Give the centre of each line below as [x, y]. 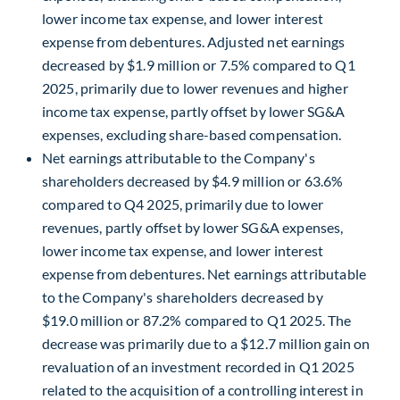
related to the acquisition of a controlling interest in [203, 389]
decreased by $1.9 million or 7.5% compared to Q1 [199, 64]
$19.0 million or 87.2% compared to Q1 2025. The [197, 320]
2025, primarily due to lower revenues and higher [195, 87]
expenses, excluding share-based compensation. [192, 134]
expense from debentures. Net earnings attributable [204, 273]
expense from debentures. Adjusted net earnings [194, 41]
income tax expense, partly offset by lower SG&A [194, 111]
